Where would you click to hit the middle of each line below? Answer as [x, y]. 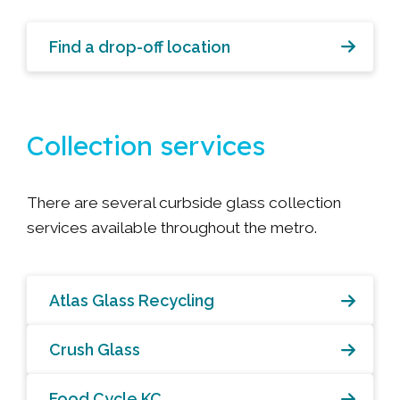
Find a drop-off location [140, 46]
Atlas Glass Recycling [132, 301]
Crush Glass [95, 350]
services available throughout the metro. [174, 228]
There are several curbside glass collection [184, 203]
